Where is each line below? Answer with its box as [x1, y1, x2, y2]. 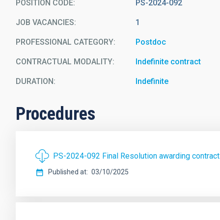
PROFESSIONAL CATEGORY [16, 37, 113, 47]
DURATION [16, 77, 54, 86]
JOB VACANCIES [16, 18, 74, 27]
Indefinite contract [136, 57, 201, 66]
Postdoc [136, 37, 166, 47]
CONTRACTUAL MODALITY [16, 57, 112, 66]
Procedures [16, 104, 95, 124]
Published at [48, 168, 86, 176]
